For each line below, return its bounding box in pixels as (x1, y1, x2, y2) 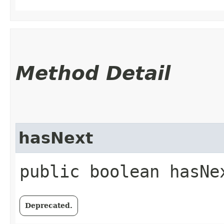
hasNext (18, 129, 93, 147)
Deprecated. (25, 201, 72, 209)
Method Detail (15, 62, 170, 84)
